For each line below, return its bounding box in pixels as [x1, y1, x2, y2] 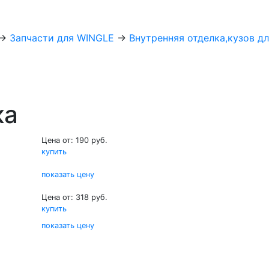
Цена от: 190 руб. [41, 135, 107, 145]
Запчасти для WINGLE [10, 32, 114, 44]
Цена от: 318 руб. [41, 192, 107, 202]
